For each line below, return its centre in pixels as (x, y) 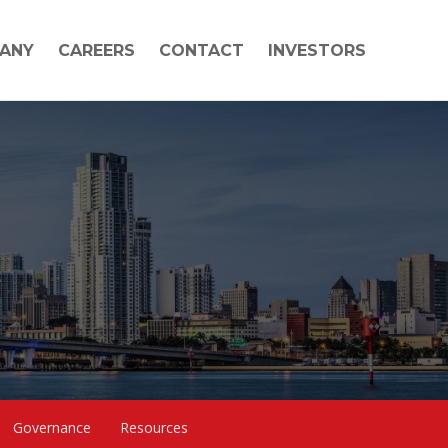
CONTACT (201, 50)
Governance (52, 427)
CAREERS (96, 50)
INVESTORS (316, 50)
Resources (154, 427)
